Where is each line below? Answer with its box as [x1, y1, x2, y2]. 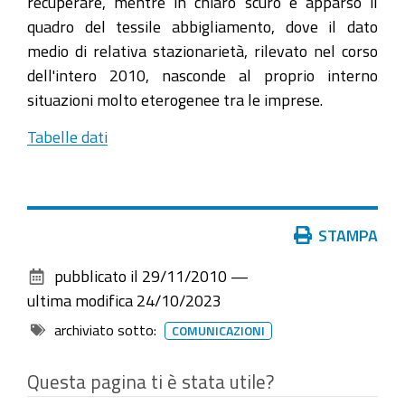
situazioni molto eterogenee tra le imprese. [27, 91, 323, 108]
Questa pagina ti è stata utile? [27, 372, 274, 391]
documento [26, 275, 102, 291]
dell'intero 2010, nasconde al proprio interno [27, 67, 378, 83]
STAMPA [318, 227, 378, 243]
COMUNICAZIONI [172, 325, 266, 337]
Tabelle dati [27, 127, 108, 145]
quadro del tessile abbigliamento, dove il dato [27, 18, 378, 34]
